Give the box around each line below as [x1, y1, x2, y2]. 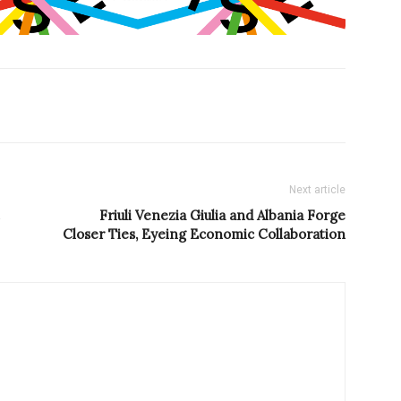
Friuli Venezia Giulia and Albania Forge [99, 207, 346, 225]
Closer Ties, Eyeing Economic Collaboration [63, 226, 346, 243]
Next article [289, 183, 346, 197]
